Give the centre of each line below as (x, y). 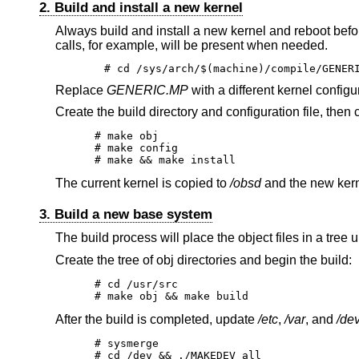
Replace (81, 90)
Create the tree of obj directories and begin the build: (203, 260)
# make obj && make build (172, 296)
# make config (137, 148)
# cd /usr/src (137, 284)
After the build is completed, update (156, 319)
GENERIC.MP (147, 90)
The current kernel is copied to (142, 184)
